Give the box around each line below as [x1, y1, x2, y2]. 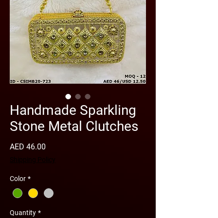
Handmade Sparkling [10, 102, 136, 118]
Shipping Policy [10, 156, 55, 163]
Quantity [10, 209, 36, 217]
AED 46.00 [10, 142, 46, 151]
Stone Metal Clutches [10, 118, 138, 134]
